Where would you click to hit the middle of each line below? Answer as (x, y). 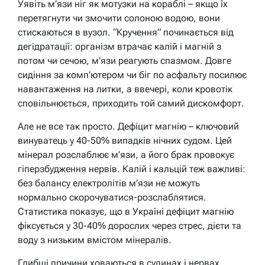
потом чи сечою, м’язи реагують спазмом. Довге (125, 60)
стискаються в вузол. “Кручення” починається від (126, 32)
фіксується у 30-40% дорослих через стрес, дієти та (130, 225)
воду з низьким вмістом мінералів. (95, 240)
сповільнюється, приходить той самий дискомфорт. (131, 103)
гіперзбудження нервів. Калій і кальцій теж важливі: (132, 169)
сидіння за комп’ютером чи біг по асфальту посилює (132, 75)
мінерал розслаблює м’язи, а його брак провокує (126, 154)
